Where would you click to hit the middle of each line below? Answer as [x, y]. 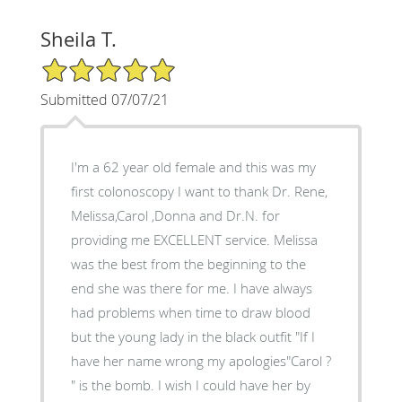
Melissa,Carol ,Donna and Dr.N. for [175, 215]
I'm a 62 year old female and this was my [193, 166]
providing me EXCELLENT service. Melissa [194, 239]
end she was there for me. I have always [152, 288]
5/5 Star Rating [84, 64]
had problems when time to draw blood [190, 312]
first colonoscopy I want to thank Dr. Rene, [199, 191]
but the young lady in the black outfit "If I [192, 336]
